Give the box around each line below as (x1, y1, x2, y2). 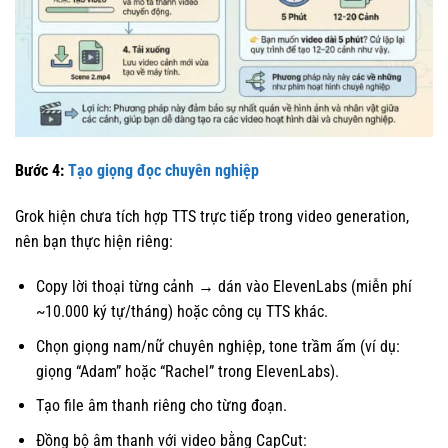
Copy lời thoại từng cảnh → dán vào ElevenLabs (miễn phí (35, 277, 412, 297)
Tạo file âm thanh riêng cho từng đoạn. (35, 396, 287, 416)
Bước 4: (15, 160, 68, 180)
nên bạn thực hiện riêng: (15, 231, 173, 251)
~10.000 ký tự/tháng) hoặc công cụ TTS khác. (35, 302, 328, 322)
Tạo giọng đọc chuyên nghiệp (68, 160, 259, 180)
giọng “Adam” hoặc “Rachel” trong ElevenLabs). (35, 361, 339, 381)
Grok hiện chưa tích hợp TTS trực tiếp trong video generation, (15, 206, 409, 226)
